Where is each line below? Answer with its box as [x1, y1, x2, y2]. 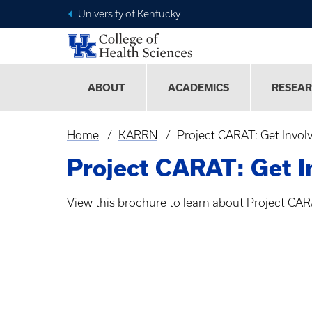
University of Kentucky [78, 8, 180, 19]
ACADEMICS [168, 82, 229, 94]
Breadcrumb [67, 139, 158, 156]
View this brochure [67, 196, 166, 210]
